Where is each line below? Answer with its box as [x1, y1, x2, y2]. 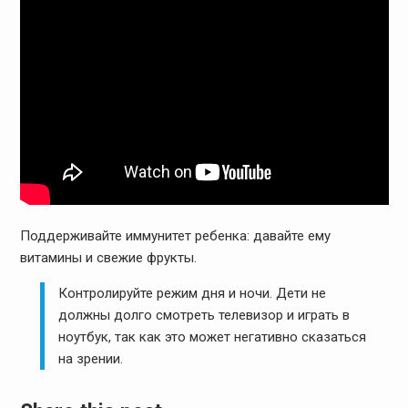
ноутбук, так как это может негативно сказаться [58, 328, 367, 345]
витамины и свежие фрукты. [19, 249, 197, 266]
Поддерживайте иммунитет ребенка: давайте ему [19, 227, 331, 244]
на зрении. [58, 350, 124, 367]
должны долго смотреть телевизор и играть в [58, 306, 351, 323]
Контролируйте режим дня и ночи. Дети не [58, 284, 327, 301]
